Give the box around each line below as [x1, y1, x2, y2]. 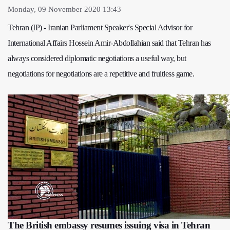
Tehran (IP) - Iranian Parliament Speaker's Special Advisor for [8, 23, 192, 32]
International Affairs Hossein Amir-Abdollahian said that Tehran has [8, 38, 211, 47]
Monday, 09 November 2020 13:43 [8, 5, 121, 13]
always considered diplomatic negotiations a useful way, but [8, 53, 186, 63]
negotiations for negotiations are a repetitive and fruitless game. [8, 69, 194, 78]
